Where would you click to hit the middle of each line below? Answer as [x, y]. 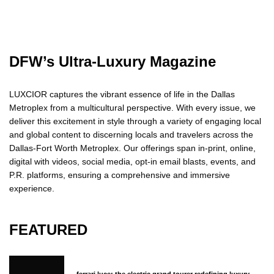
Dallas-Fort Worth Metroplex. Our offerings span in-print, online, [133, 148]
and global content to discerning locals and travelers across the [131, 135]
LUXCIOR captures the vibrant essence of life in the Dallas [122, 94]
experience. [32, 189]
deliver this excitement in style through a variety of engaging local [135, 121]
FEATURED [48, 230]
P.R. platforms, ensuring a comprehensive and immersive [120, 175]
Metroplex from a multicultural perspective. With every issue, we [133, 108]
